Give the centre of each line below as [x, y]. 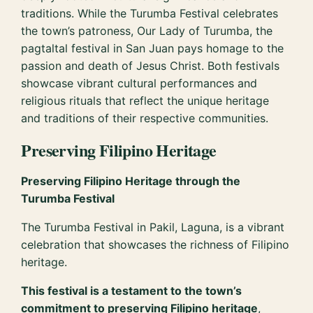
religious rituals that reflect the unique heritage [145, 101]
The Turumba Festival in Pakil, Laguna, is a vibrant [153, 227]
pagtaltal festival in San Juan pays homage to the [153, 48]
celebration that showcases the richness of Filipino [155, 244]
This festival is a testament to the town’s [132, 290]
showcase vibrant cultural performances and [139, 83]
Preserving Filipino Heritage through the [131, 181]
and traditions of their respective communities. [145, 118]
